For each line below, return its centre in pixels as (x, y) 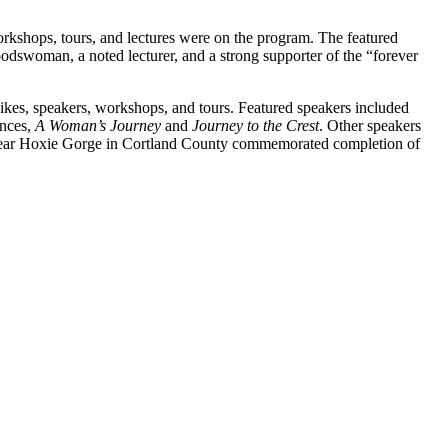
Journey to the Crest (255, 125)
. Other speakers (370, 125)
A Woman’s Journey (98, 125)
